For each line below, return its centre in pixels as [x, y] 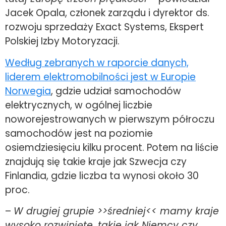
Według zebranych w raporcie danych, [97, 63]
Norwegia [28, 91]
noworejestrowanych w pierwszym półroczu [110, 119]
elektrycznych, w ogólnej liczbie [79, 105]
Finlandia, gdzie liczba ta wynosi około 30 [102, 176]
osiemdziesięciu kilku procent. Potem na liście [112, 147]
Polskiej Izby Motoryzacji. [62, 41]
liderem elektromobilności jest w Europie [100, 77]
